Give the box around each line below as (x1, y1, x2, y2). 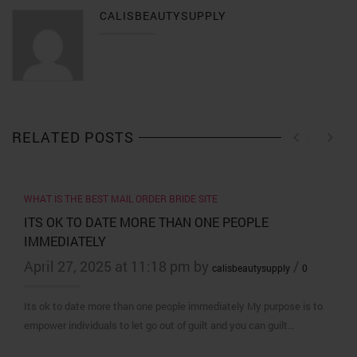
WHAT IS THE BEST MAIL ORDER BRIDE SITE (24, 191, 218, 205)
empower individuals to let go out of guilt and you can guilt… (24, 317, 295, 332)
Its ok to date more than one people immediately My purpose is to (24, 298, 323, 313)
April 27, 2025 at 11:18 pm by (24, 256, 212, 276)
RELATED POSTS (12, 127, 134, 147)
